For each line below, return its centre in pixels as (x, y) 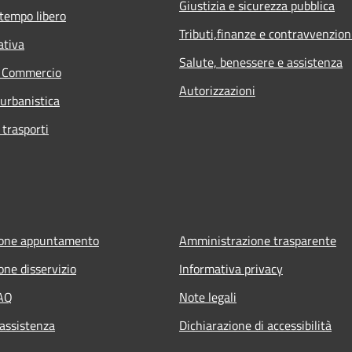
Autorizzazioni (217, 90)
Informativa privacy (231, 268)
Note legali (208, 297)
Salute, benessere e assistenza (261, 62)
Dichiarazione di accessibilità (255, 325)
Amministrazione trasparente (258, 240)
